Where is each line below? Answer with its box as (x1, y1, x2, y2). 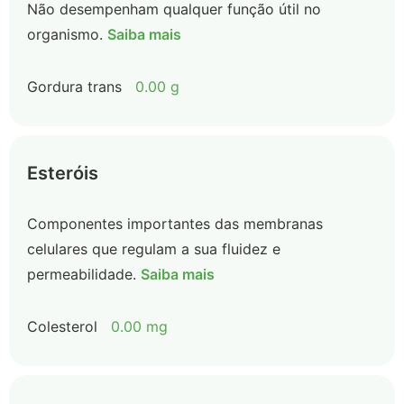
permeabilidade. (27, 265, 136, 283)
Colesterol (27, 317, 97, 335)
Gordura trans (27, 78, 122, 96)
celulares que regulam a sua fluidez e (27, 240, 280, 258)
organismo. (27, 25, 103, 43)
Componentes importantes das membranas (27, 215, 323, 233)
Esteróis (27, 162, 98, 184)
